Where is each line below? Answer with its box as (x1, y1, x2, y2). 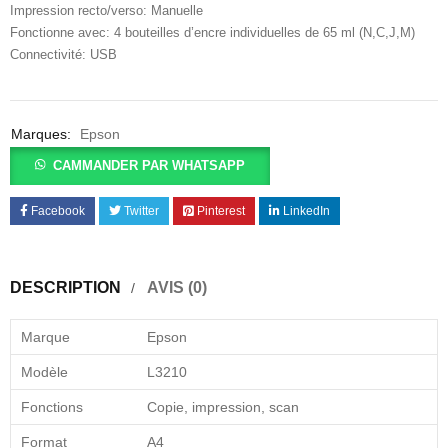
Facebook (31, 203, 85, 218)
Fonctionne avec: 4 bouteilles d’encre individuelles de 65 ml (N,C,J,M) (10, 24, 415, 40)
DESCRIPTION (10, 278, 121, 296)
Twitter (124, 203, 159, 218)
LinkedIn (283, 203, 330, 218)
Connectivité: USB (10, 46, 117, 62)
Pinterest (197, 203, 245, 218)
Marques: (11, 125, 71, 142)
